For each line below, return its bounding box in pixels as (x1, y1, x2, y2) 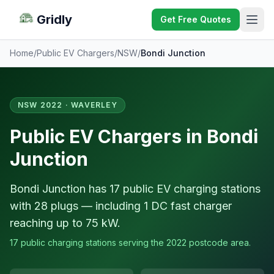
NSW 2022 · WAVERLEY (18, 100, 117, 109)
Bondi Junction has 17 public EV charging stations (10, 182, 261, 195)
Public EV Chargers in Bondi (10, 125, 258, 147)
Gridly (37, 12, 72, 27)
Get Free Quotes (160, 14, 231, 24)
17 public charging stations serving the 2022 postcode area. (10, 237, 251, 248)
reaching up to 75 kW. (10, 217, 120, 229)
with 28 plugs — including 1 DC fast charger (10, 199, 232, 212)
